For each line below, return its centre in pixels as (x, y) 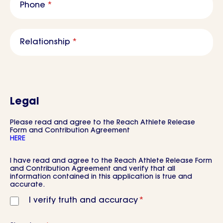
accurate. (27, 185)
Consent (27, 157)
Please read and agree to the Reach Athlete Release (103, 123)
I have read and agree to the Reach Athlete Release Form (111, 161)
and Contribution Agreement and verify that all (93, 169)
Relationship (45, 42)
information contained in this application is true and (101, 177)
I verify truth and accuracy (83, 200)
